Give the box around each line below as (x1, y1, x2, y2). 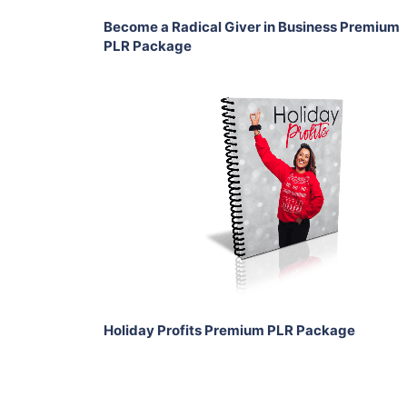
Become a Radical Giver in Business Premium (104, 18, 400, 35)
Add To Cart (258, 117, 335, 136)
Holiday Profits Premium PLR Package (104, 322, 355, 339)
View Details (241, 190, 330, 212)
